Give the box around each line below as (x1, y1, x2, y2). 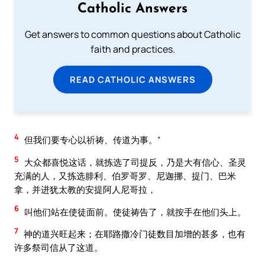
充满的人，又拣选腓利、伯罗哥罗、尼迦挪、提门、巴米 (14, 170, 236, 182)
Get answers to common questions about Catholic (24, 28, 241, 41)
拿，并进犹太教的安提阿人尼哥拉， (14, 183, 156, 196)
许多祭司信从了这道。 (14, 241, 103, 254)
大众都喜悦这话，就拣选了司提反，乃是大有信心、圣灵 (22, 156, 246, 169)
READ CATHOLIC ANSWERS (69, 73, 196, 86)
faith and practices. (90, 43, 175, 56)
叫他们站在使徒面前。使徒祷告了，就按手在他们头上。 (22, 205, 246, 218)
